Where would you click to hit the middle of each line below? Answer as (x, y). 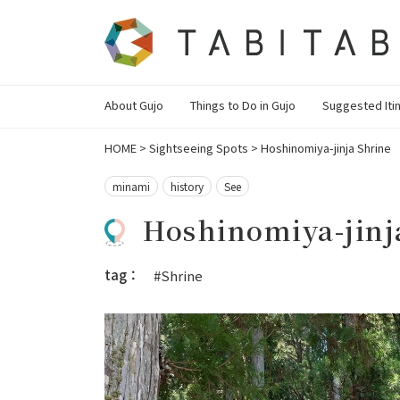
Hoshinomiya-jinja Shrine (326, 148)
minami (131, 187)
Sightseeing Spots (199, 148)
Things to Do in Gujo (243, 105)
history (187, 187)
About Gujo (134, 105)
